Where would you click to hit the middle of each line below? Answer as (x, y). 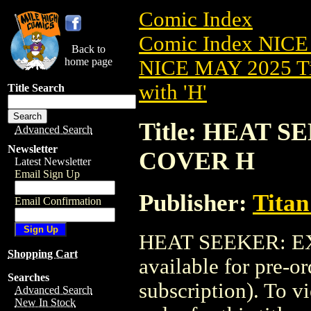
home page (89, 61)
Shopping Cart (43, 254)
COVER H (197, 161)
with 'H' (173, 92)
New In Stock (45, 302)
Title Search (36, 88)
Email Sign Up (47, 174)
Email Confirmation (58, 201)
